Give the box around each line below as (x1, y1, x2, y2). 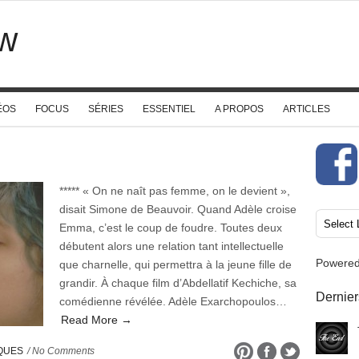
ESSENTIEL (143, 103, 196, 115)
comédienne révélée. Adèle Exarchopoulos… (59, 295, 287, 308)
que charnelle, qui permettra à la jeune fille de (59, 258, 292, 271)
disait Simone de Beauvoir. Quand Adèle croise (59, 203, 296, 216)
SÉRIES (88, 103, 123, 115)
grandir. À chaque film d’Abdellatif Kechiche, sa (59, 276, 296, 289)
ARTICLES (283, 103, 330, 115)
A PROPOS (215, 103, 264, 115)
